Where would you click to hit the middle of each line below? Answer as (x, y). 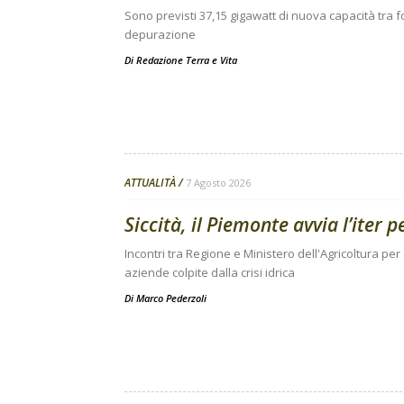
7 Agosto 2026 (218, 183)
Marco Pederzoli (171, 298)
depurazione (160, 34)
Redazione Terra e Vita (187, 60)
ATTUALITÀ (150, 183)
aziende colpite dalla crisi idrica (210, 272)
